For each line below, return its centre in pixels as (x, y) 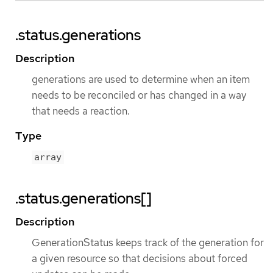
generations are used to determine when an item (141, 79)
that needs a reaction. (81, 111)
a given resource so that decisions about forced (140, 259)
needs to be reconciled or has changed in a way (139, 95)
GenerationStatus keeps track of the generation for (148, 243)
